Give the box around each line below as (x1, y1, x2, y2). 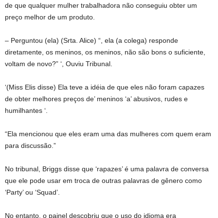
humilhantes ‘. (5, 107, 48, 114)
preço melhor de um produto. (5, 13, 95, 21)
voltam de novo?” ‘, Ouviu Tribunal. (5, 60, 112, 68)
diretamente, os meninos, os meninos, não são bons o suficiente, (5, 48, 205, 56)
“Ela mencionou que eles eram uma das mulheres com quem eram (5, 130, 211, 138)
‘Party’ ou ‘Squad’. (5, 188, 60, 196)
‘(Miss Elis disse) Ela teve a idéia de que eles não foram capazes (5, 83, 204, 91)
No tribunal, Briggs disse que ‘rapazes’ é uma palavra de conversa (5, 165, 209, 173)
